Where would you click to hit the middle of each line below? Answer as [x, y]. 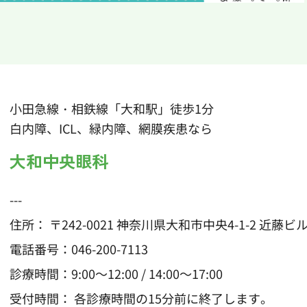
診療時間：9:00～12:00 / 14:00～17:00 [116, 273]
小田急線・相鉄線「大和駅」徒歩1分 [112, 108]
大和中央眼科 [59, 160]
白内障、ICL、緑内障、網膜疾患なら [111, 128]
